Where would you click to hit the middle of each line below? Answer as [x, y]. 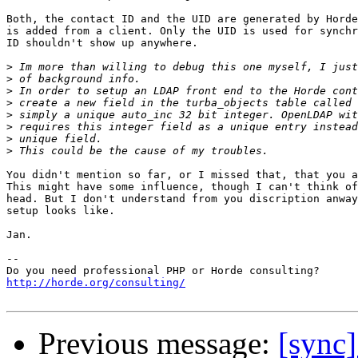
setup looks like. [61, 211]
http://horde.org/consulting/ [96, 283]
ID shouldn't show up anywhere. [102, 43]
